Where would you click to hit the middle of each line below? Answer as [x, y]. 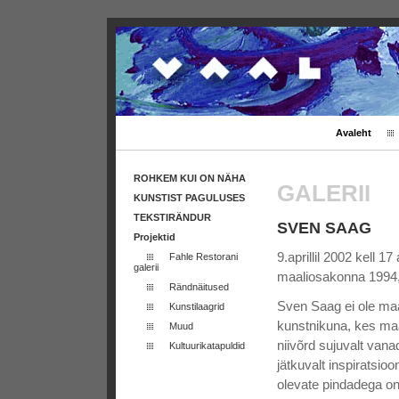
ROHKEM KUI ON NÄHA [190, 178]
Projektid [155, 237]
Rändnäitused [199, 287]
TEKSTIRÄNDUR [172, 217]
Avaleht [354, 133]
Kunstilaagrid [197, 306]
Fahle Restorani [204, 256]
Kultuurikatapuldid [207, 346]
